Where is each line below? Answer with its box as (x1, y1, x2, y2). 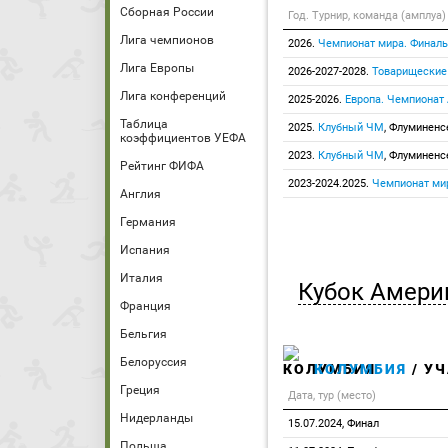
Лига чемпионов (120, 33, 214, 47)
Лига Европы (120, 61, 194, 75)
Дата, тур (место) (288, 389, 376, 402)
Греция (120, 383, 160, 397)
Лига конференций (120, 89, 226, 103)
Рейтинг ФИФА (120, 159, 204, 173)
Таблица (120, 117, 168, 131)
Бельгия (120, 327, 167, 341)
